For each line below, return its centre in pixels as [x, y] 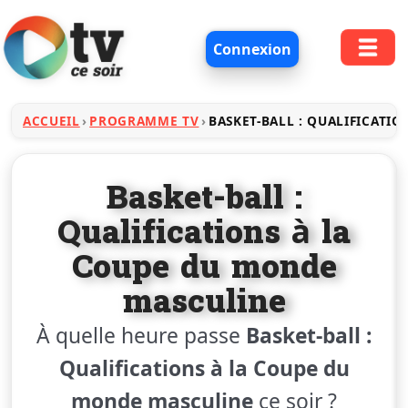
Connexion [253, 49]
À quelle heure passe [141, 335]
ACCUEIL [51, 120]
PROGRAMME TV [144, 120]
